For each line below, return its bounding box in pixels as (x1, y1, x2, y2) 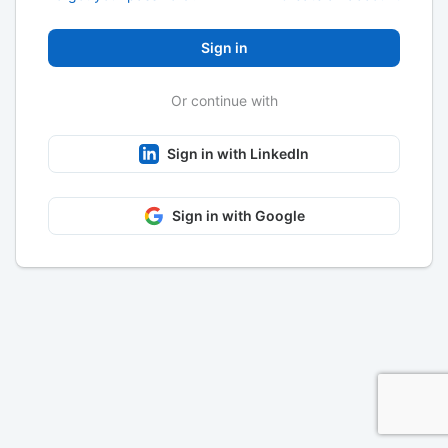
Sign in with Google (171, 206, 305, 224)
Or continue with (170, 91, 278, 109)
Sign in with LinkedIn (167, 144, 309, 162)
